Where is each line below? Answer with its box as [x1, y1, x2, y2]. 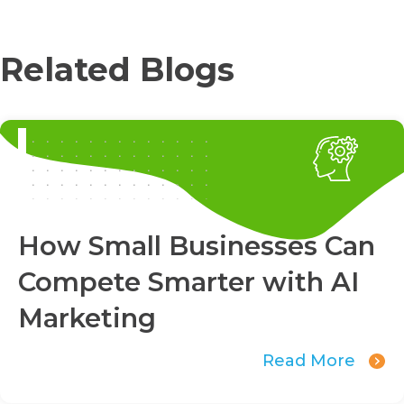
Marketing [18, 301, 156, 334]
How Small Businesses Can [18, 229, 375, 262]
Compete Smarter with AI [18, 265, 359, 298]
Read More [262, 351, 356, 372]
